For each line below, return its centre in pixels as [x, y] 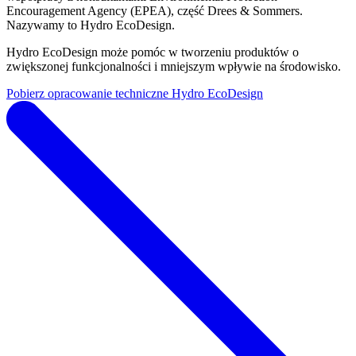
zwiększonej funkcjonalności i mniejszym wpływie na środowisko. [174, 67]
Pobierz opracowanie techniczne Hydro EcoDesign [135, 94]
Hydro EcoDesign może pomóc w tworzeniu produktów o [153, 52]
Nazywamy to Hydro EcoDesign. [91, 25]
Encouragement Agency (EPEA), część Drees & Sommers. [155, 11]
